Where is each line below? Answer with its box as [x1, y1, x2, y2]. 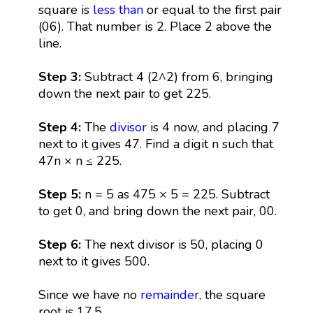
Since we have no [38, 286, 140, 303]
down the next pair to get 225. [38, 85, 211, 102]
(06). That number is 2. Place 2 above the [38, 17, 272, 35]
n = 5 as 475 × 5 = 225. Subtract [80, 185, 270, 203]
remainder [140, 286, 199, 303]
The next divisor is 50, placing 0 [84, 235, 263, 253]
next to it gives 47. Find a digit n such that [38, 135, 273, 152]
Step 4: [38, 118, 85, 136]
